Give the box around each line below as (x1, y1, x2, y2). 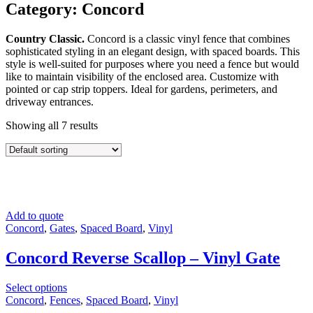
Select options (6, 281, 67, 293)
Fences (50, 293, 80, 306)
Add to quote (6, 209, 64, 221)
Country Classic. (6, 32, 85, 45)
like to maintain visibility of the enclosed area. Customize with (6, 70, 279, 82)
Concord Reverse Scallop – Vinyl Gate (6, 248, 280, 267)
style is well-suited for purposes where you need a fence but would (6, 57, 299, 70)
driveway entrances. (6, 95, 94, 108)
